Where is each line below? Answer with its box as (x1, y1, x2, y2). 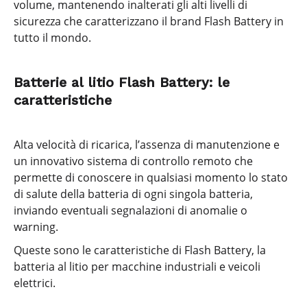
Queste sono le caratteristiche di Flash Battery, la (14, 243, 266, 258)
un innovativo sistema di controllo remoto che (14, 153, 253, 169)
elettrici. (14, 275, 56, 291)
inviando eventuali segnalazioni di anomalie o (14, 202, 247, 218)
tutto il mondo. (14, 29, 91, 45)
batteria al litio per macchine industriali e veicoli (14, 259, 260, 275)
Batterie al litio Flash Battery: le (14, 73, 230, 90)
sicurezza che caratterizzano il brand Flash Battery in (14, 13, 284, 29)
